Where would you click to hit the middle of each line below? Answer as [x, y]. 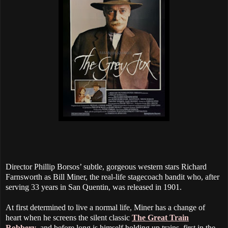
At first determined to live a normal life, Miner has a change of [105, 208]
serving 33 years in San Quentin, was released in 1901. [94, 187]
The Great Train [160, 218]
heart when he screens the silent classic [69, 218]
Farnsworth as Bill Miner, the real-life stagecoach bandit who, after [112, 177]
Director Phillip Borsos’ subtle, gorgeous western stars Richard [106, 167]
